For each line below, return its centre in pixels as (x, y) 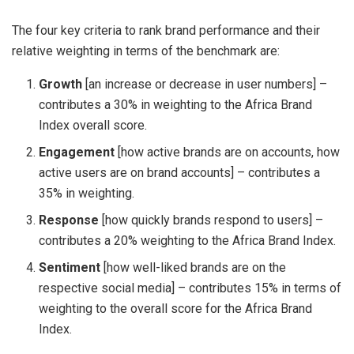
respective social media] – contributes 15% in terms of (190, 288)
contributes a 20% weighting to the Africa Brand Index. (188, 241)
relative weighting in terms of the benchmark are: (146, 51)
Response (69, 220)
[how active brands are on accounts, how (228, 153)
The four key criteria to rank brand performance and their (166, 31)
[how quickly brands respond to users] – (211, 220)
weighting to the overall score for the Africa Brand (176, 309)
